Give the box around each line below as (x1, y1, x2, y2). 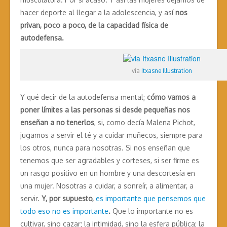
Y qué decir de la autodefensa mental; (20, 93, 147, 102)
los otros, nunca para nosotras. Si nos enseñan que (20, 143, 190, 153)
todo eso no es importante (20, 207, 108, 216)
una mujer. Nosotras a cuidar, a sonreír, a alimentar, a (20, 181, 194, 191)
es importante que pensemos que (96, 194, 206, 203)
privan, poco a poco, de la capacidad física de (20, 21, 168, 30)
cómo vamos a (147, 93, 196, 102)
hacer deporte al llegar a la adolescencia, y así (20, 8, 175, 17)
